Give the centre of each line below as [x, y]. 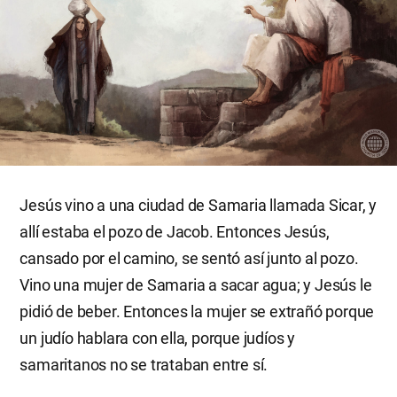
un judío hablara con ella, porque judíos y [157, 338]
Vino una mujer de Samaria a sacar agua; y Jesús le [196, 284]
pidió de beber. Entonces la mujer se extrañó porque [197, 311]
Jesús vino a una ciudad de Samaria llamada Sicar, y [198, 205]
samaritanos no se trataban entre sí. [144, 364]
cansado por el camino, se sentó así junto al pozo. [189, 258]
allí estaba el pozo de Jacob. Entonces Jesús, [175, 231]
